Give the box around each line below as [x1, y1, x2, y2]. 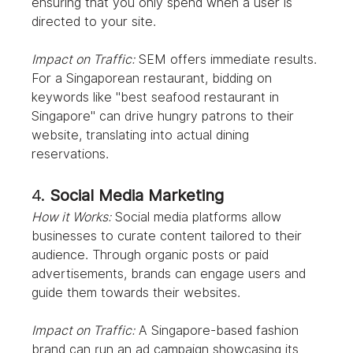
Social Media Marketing [50, 186, 225, 206]
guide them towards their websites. [32, 285, 241, 301]
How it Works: [32, 210, 112, 225]
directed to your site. [32, 14, 157, 30]
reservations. [32, 147, 110, 162]
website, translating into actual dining [32, 128, 254, 143]
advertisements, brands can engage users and [32, 266, 310, 282]
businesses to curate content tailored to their [32, 229, 307, 244]
